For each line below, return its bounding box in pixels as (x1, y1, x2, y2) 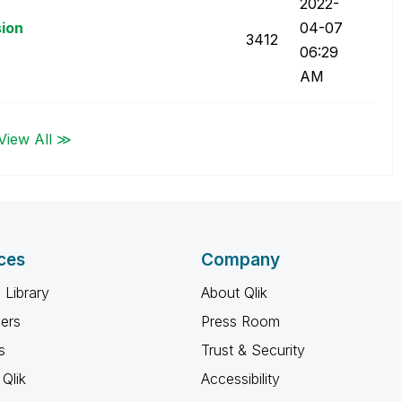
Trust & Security (201, 341, 305, 359)
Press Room (201, 312, 280, 330)
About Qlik (201, 284, 267, 301)
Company (201, 249, 280, 270)
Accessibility (201, 370, 280, 388)
